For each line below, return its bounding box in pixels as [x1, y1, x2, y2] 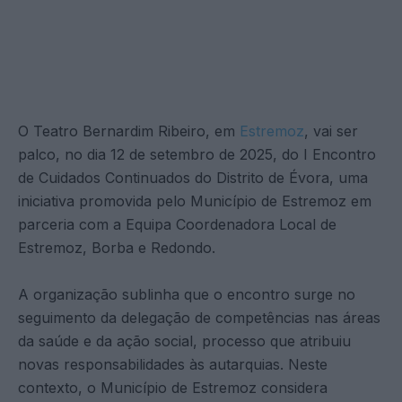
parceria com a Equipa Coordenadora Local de [18, 214, 336, 233]
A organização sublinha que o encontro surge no [18, 284, 355, 303]
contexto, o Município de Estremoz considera [18, 378, 328, 397]
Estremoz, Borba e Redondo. [18, 238, 215, 257]
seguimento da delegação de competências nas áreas [18, 308, 380, 327]
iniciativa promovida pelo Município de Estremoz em [18, 191, 371, 210]
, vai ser [304, 121, 358, 140]
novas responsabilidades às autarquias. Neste [18, 354, 328, 373]
